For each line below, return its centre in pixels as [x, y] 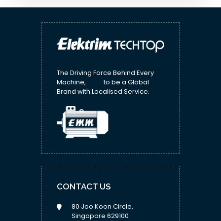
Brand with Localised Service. [103, 92]
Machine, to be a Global [103, 82]
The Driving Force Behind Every [105, 73]
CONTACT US [84, 187]
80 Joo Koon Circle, [102, 207]
